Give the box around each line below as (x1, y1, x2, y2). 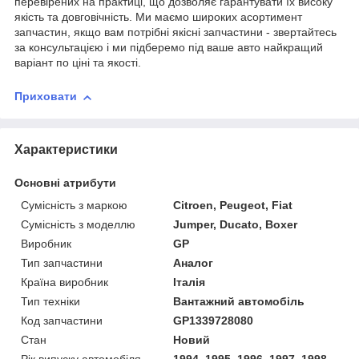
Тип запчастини (21, 256, 103, 269)
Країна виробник (21, 275, 108, 288)
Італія (173, 275, 206, 288)
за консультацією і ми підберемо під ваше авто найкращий (14, 41, 323, 54)
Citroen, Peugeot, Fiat (173, 198, 293, 212)
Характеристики (14, 142, 118, 156)
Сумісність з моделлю (21, 217, 135, 231)
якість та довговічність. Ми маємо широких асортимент (14, 10, 302, 24)
